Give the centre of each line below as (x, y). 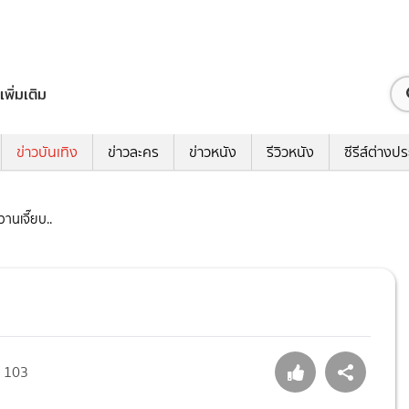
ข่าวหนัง (213, 152)
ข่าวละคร (133, 152)
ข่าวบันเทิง (47, 152)
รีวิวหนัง (290, 152)
